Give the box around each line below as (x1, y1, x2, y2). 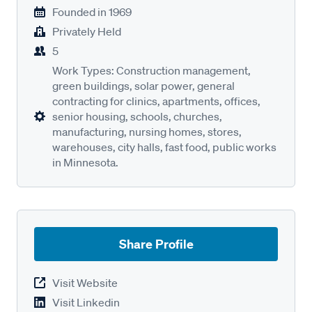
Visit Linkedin (52, 295, 120, 309)
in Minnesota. (52, 155, 118, 169)
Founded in (52, 5, 107, 19)
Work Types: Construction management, (52, 63, 251, 77)
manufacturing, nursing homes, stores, (52, 125, 242, 139)
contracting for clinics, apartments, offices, (52, 94, 260, 108)
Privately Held (52, 24, 121, 38)
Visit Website (52, 276, 118, 290)
